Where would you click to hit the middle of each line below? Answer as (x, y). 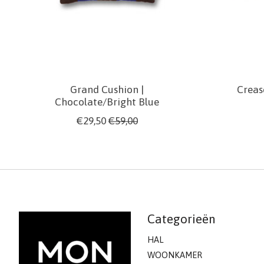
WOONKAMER (174, 255)
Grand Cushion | (107, 90)
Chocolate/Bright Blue (107, 102)
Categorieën (181, 219)
